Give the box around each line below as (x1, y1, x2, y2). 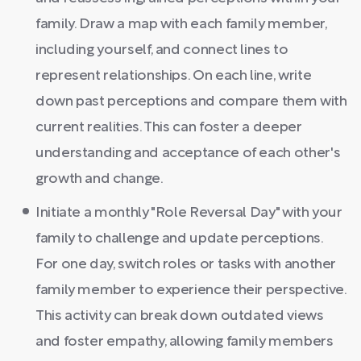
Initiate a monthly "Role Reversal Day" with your (35, 206, 342, 220)
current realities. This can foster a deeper (35, 121, 302, 135)
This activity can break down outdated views (35, 309, 324, 323)
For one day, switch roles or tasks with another (35, 258, 337, 272)
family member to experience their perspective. (35, 284, 346, 297)
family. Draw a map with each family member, (35, 18, 327, 31)
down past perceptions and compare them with (35, 95, 347, 109)
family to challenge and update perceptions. (35, 232, 323, 246)
